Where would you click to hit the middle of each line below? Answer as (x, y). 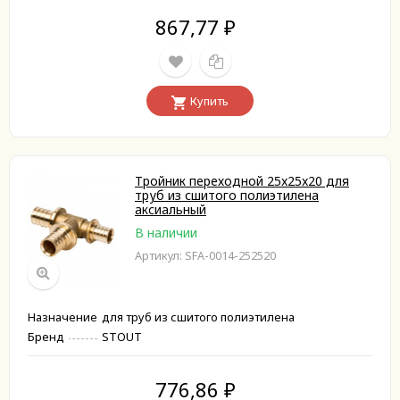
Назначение (62, 317)
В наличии (166, 233)
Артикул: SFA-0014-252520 (205, 256)
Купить (209, 101)
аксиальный (171, 209)
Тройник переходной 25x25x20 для (242, 181)
